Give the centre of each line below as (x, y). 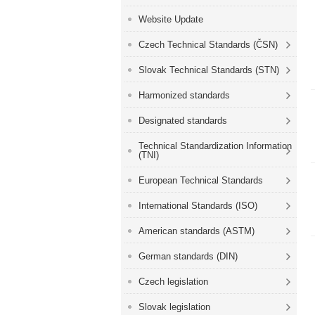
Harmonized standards (184, 95)
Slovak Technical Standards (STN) (209, 70)
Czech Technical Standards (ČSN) (208, 45)
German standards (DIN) (188, 256)
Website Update (171, 19)
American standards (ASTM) (197, 231)
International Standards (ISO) (198, 206)
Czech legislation (173, 282)
